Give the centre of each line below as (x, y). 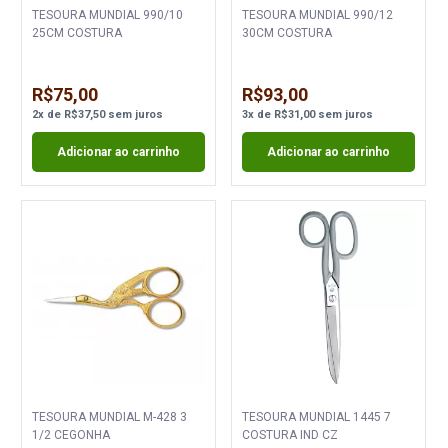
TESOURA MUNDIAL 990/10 (88, 14)
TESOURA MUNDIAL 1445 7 (316, 416)
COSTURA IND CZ (289, 434)
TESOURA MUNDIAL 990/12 (297, 14)
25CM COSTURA (77, 32)
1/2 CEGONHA (71, 434)
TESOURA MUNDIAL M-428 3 (88, 416)
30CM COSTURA (286, 32)
